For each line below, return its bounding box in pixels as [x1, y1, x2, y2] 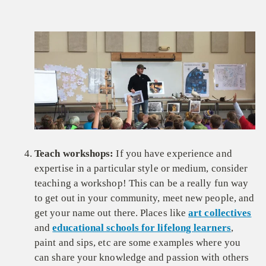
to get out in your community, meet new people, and [34, 192, 255, 204]
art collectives [188, 207, 252, 219]
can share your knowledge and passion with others [34, 252, 249, 264]
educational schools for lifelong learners [52, 222, 231, 234]
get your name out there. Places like [34, 207, 189, 219]
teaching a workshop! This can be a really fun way [34, 178, 249, 189]
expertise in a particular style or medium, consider [34, 163, 248, 175]
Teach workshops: [34, 148, 114, 160]
